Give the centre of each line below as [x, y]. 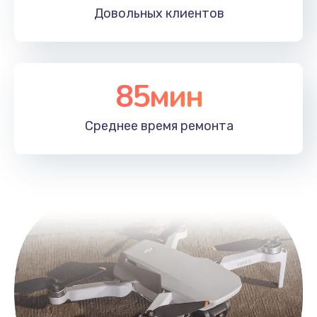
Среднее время [131, 126]
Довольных [128, 13]
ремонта [205, 126]
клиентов [193, 13]
